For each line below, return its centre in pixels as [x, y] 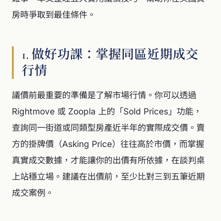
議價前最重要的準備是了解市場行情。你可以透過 [104, 95]
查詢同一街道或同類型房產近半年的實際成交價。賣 [108, 128]
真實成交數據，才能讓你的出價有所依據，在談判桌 [108, 160]
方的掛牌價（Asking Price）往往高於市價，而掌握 [108, 144]
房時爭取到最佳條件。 [54, 15]
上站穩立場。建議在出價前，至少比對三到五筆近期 [108, 176]
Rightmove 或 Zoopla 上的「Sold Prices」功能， [107, 111]
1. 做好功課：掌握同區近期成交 [110, 55]
